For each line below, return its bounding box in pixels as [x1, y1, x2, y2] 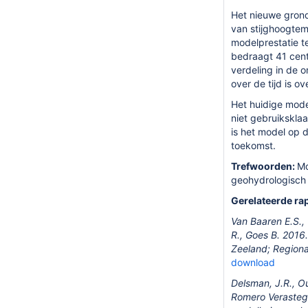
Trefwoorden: [231, 160, 297, 173]
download [231, 256, 275, 269]
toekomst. [231, 140, 278, 152]
